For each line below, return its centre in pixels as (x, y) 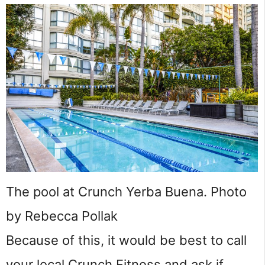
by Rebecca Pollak (62, 216)
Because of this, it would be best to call (126, 240)
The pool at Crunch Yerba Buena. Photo (126, 192)
